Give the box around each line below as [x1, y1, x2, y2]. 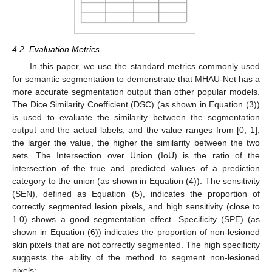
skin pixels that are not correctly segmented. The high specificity [12, 239, 260, 250]
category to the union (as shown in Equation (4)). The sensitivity [12, 175, 260, 186]
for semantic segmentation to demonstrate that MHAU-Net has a [12, 73, 260, 84]
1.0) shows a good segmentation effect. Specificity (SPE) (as [12, 214, 260, 224]
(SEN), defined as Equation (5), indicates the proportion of [12, 188, 260, 199]
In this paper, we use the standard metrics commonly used [29, 61, 260, 71]
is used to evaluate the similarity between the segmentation [12, 112, 260, 122]
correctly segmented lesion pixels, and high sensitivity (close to [12, 201, 260, 211]
